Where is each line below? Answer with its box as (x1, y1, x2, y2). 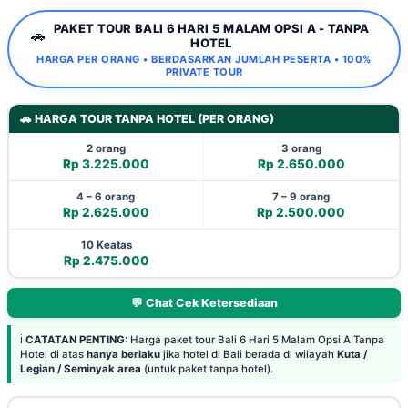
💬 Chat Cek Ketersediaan (130, 296, 278, 310)
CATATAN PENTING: (25, 333, 127, 346)
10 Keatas (80, 238, 132, 251)
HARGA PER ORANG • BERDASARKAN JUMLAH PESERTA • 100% (36, 52, 372, 66)
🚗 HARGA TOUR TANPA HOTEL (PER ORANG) (19, 111, 274, 126)
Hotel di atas (20, 348, 87, 361)
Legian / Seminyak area (20, 362, 141, 375)
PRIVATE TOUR (165, 65, 243, 78)
